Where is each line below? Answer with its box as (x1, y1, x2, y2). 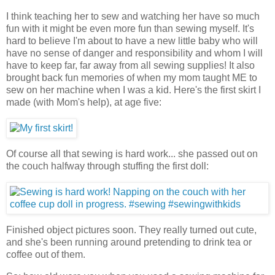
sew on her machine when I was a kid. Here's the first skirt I (6, 85, 261, 96)
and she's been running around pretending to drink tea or (6, 236, 252, 247)
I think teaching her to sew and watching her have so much (6, 11, 260, 22)
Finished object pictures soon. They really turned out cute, (6, 224, 257, 235)
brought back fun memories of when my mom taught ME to (6, 72, 257, 83)
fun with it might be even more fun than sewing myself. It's (6, 23, 254, 34)
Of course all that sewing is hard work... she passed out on (6, 149, 258, 160)
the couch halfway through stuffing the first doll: (6, 161, 209, 172)
